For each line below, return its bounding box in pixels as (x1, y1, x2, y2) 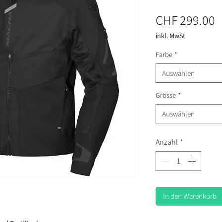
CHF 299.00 (156, 11, 215, 28)
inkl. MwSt (156, 31, 185, 40)
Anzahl (156, 137, 178, 147)
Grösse (156, 91, 176, 100)
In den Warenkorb (163, 191, 217, 201)
